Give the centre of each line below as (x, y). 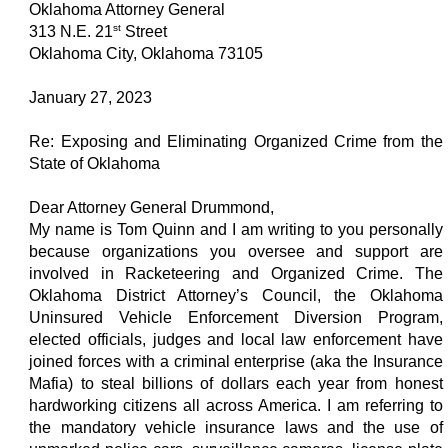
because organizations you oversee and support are (236, 251)
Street (144, 31)
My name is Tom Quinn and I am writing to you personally (236, 229)
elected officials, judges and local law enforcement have (236, 339)
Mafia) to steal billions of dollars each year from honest (236, 383)
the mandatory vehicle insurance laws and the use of (236, 427)
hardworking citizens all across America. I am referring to (236, 405)
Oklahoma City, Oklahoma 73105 (146, 53)
